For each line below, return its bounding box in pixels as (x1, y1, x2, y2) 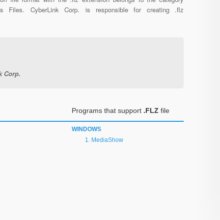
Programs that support (72, 107, 143, 114)
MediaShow (91, 137, 123, 143)
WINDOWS (72, 126, 101, 133)
